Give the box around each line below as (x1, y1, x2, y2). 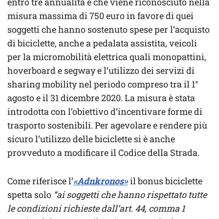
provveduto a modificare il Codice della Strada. (7, 147, 199, 159)
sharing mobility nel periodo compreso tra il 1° (7, 78, 198, 90)
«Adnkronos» (73, 175, 128, 187)
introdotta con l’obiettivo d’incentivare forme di (7, 106, 202, 118)
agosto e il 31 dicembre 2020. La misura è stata (7, 92, 195, 104)
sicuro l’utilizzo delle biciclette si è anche (7, 133, 175, 145)
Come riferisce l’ (7, 175, 73, 187)
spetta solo (7, 189, 53, 201)
